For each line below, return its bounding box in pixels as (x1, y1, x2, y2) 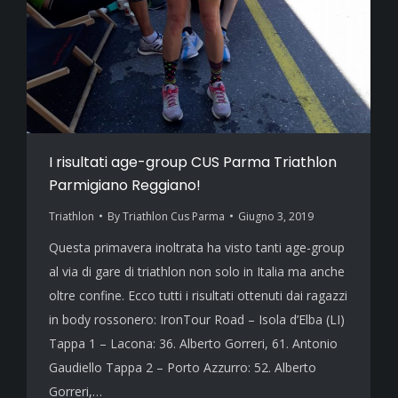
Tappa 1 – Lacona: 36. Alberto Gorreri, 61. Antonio (49, 334, 338, 352)
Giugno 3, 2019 (238, 208, 314, 224)
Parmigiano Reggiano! (49, 174, 201, 195)
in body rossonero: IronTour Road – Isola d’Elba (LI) (49, 310, 345, 328)
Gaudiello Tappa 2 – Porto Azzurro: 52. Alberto (49, 358, 316, 376)
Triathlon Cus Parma (123, 208, 225, 224)
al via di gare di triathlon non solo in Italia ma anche (49, 262, 345, 280)
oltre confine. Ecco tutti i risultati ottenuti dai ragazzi (49, 286, 347, 304)
